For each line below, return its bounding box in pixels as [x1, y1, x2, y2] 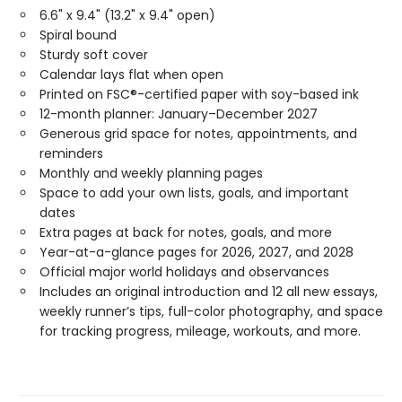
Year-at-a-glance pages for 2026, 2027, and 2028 [39, 243, 354, 261]
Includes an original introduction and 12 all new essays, [39, 283, 378, 301]
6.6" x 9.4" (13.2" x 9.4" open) [39, 6, 215, 24]
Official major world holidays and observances [39, 263, 329, 281]
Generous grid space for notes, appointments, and [39, 125, 357, 143]
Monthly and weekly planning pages [39, 164, 263, 182]
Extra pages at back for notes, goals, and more [39, 223, 332, 241]
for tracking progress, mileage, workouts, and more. [39, 322, 361, 340]
